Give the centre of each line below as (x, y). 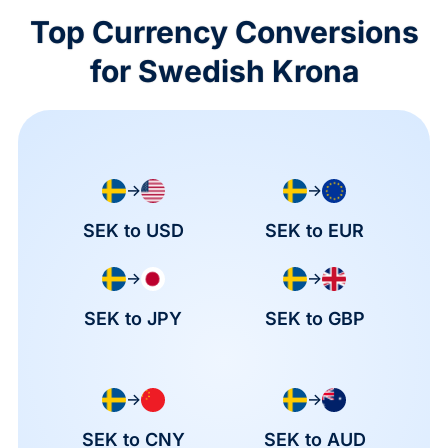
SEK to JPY (133, 318)
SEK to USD (133, 230)
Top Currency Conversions (224, 32)
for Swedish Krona (224, 71)
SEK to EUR (315, 230)
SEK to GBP (314, 318)
